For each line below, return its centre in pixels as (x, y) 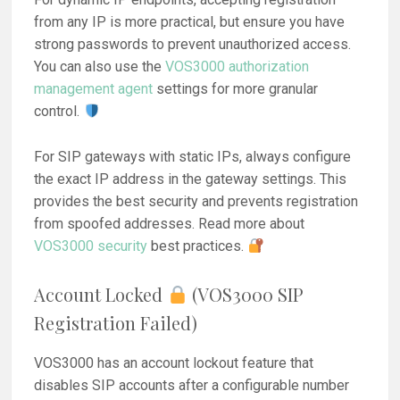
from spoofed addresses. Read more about (170, 223)
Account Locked (101, 294)
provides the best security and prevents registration (196, 201)
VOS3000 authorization (237, 67)
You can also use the (100, 67)
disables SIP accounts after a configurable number (192, 385)
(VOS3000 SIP (246, 294)
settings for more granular (236, 89)
